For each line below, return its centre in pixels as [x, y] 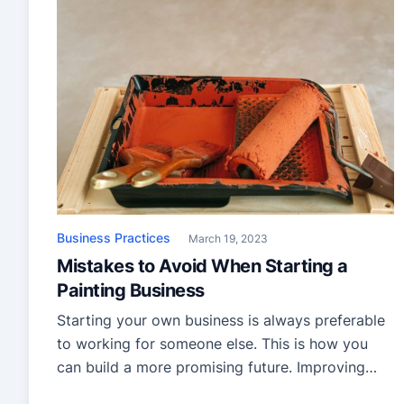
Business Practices [114, 238]
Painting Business [131, 291]
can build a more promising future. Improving [211, 367]
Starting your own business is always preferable [221, 321]
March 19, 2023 [228, 239]
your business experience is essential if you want [224, 391]
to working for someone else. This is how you [212, 344]
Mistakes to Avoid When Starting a [202, 266]
